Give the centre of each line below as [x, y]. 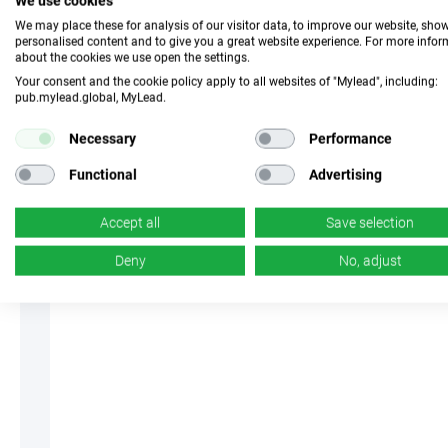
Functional [102, 174]
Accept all [130, 222]
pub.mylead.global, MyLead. [90, 97]
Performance [350, 138]
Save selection [370, 222]
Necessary [102, 138]
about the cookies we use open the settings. [132, 57]
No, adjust [370, 260]
